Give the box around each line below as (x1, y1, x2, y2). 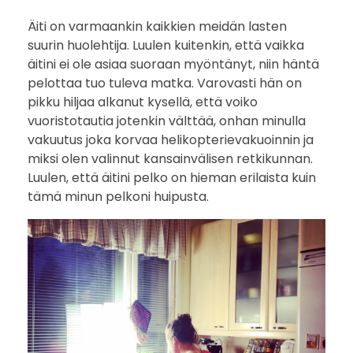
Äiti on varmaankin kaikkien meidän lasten (28, 17, 287, 35)
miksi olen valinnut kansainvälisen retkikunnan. (28, 149, 313, 168)
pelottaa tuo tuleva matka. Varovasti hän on (28, 73, 302, 92)
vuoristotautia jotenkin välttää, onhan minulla (28, 111, 306, 130)
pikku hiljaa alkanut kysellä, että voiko (28, 92, 258, 111)
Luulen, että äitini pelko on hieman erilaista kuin (28, 168, 316, 187)
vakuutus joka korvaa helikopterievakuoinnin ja (28, 130, 314, 149)
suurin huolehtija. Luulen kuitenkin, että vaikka (28, 35, 304, 54)
